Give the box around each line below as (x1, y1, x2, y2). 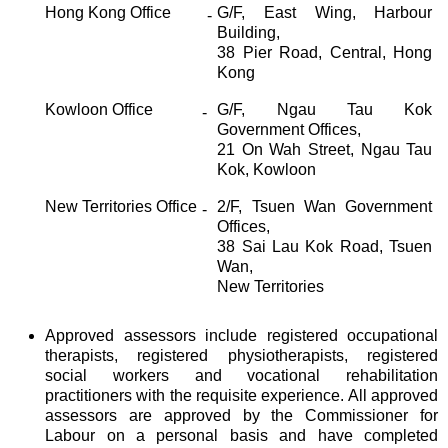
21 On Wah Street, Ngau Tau (217, 140, 433, 158)
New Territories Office (45, 197, 198, 215)
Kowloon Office (45, 100, 154, 118)
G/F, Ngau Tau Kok (217, 100, 433, 118)
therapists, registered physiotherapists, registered (45, 346, 438, 364)
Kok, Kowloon (217, 160, 317, 178)
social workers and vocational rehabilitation (45, 366, 438, 384)
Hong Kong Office (45, 3, 172, 21)
